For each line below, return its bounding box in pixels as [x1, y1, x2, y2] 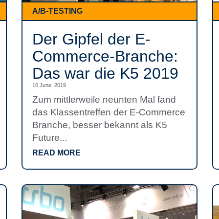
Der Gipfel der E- [32, 30, 151, 48]
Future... [32, 132, 67, 143]
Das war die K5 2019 [32, 65, 178, 82]
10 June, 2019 [32, 82, 66, 88]
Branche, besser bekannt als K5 [32, 120, 167, 130]
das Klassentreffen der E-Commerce [32, 107, 185, 117]
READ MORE [32, 149, 81, 157]
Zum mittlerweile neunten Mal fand [32, 94, 176, 105]
